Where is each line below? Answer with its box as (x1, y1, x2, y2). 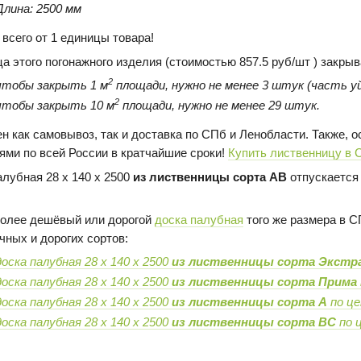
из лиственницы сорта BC (172, 314, 337, 329)
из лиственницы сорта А (172, 294, 331, 309)
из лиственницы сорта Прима (172, 274, 358, 288)
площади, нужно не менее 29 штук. (119, 98, 321, 112)
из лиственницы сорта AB (132, 169, 287, 184)
